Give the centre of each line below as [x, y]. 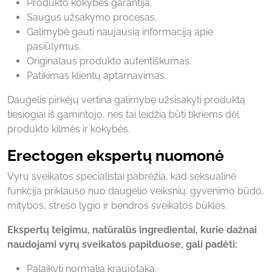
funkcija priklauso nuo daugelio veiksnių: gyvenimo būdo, [136, 191]
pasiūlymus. [54, 46]
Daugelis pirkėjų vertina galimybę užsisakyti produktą [126, 100]
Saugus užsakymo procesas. [92, 17]
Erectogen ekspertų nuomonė [116, 155]
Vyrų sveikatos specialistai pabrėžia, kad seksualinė [122, 176]
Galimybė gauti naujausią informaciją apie [120, 32]
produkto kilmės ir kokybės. [69, 129]
